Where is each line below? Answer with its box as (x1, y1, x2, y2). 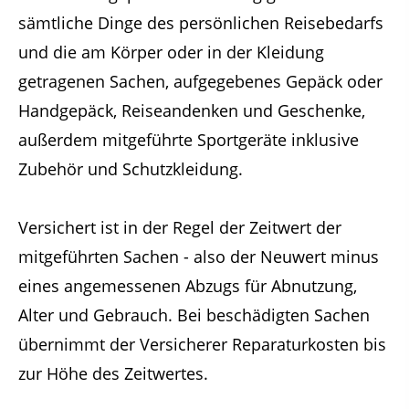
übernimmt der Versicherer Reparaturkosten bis (18, 333, 386, 355)
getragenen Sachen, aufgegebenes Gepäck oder (18, 70, 383, 92)
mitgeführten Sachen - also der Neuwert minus (18, 246, 379, 267)
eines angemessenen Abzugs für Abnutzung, (18, 275, 357, 297)
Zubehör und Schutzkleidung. (18, 158, 243, 180)
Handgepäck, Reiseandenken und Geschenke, (18, 100, 365, 121)
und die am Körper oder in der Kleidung (18, 41, 324, 63)
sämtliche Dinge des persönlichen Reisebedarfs (18, 12, 383, 34)
